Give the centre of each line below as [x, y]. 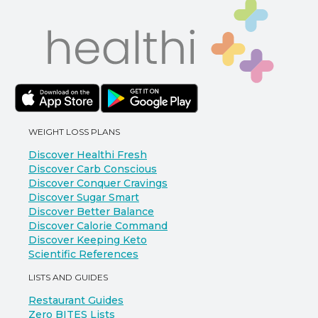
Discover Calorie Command [98, 226]
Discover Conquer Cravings [98, 183]
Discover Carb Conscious [93, 169]
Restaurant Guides [76, 300]
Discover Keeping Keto [88, 240]
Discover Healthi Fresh [88, 155]
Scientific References [83, 254]
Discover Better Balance [91, 212]
